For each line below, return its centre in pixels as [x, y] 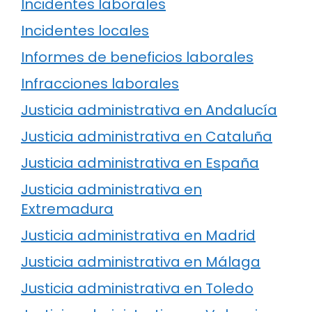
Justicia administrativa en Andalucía [149, 110]
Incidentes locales [85, 30]
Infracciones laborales [100, 83]
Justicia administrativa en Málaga [141, 262]
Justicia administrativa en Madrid [138, 235]
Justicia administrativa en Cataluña [147, 136]
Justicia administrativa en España [140, 163]
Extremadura [67, 209]
